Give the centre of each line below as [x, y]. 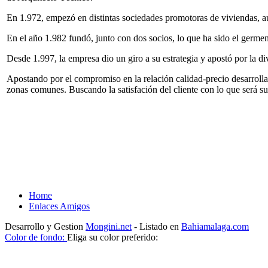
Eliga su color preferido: [112, 237]
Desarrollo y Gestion [45, 226]
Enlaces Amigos [59, 206]
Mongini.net [109, 226]
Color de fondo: [35, 237]
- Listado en [156, 226]
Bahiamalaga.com [215, 226]
